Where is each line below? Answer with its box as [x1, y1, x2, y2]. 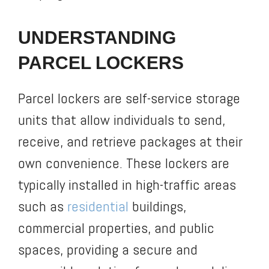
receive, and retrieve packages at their [18, 131, 243, 151]
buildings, [128, 196, 186, 216]
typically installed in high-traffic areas [18, 175, 236, 194]
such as [18, 196, 67, 216]
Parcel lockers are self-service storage [18, 88, 240, 107]
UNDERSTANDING [18, 27, 176, 47]
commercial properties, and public [18, 218, 214, 237]
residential [67, 196, 128, 216]
